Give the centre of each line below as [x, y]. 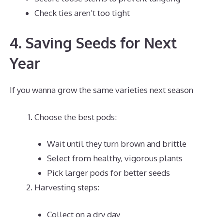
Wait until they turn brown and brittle [116, 144]
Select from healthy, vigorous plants [115, 158]
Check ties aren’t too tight [82, 13]
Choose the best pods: [76, 117]
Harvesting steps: [67, 187]
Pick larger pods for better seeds [108, 173]
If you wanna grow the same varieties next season [101, 90]
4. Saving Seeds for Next [93, 43]
